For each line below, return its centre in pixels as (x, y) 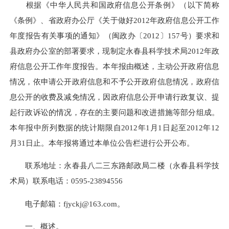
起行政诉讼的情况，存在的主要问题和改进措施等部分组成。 (114, 112)
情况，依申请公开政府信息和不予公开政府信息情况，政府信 (114, 82)
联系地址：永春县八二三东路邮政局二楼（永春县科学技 (114, 166)
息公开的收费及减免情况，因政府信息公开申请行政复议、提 (114, 97)
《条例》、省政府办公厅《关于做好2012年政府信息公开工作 (114, 20)
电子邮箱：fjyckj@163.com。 (67, 203)
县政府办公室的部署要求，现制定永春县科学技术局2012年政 (114, 51)
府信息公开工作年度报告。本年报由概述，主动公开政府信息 (114, 66)
